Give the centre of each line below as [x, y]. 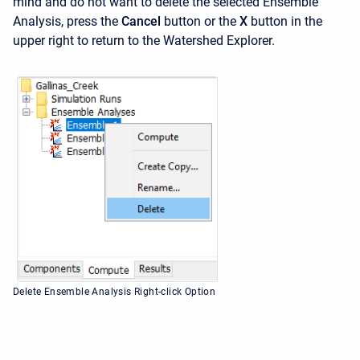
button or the [200, 22]
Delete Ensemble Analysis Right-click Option [115, 292]
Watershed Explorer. [219, 41]
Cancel [141, 22]
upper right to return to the [86, 41]
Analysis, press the [65, 22]
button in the [286, 22]
